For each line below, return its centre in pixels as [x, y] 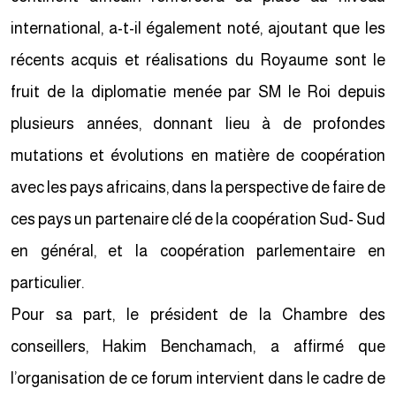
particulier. [51, 283]
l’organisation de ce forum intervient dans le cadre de [202, 378]
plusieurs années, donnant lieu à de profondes [202, 124]
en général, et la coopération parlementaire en [202, 251]
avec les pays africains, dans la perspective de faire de [202, 187]
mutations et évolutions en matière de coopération [202, 156]
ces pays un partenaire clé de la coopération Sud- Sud [202, 219]
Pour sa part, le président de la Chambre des [202, 315]
